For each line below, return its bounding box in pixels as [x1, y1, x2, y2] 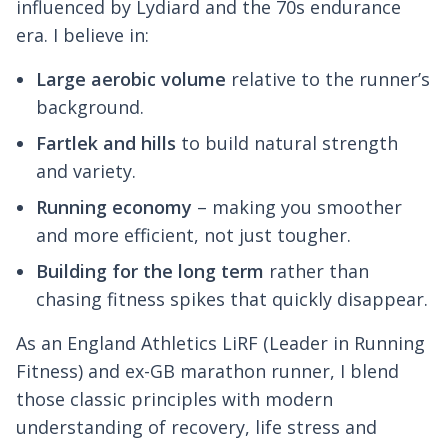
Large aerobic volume [36, 67, 226, 92]
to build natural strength [176, 131, 398, 156]
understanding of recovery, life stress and [16, 415, 377, 440]
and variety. [36, 159, 136, 184]
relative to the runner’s [226, 67, 430, 92]
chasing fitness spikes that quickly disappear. [36, 287, 428, 312]
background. [36, 95, 144, 120]
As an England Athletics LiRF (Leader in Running [16, 331, 425, 356]
